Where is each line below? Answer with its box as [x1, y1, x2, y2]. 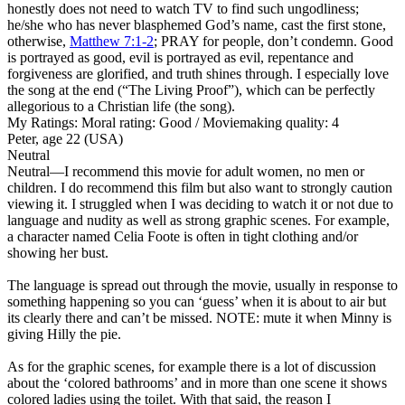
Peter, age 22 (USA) [7, 130, 123, 146]
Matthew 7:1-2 [70, 33, 154, 49]
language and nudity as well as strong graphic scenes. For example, [7, 212, 390, 228]
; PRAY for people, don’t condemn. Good [154, 33, 393, 49]
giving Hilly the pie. [7, 325, 121, 342]
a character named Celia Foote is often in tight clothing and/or [7, 228, 358, 244]
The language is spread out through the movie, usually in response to [7, 277, 398, 293]
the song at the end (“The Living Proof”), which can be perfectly [7, 81, 375, 98]
